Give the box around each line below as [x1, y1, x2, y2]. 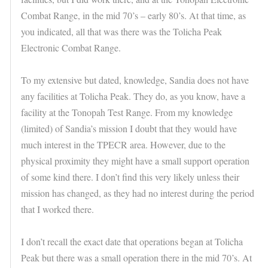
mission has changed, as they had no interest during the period [21, 187, 254, 200]
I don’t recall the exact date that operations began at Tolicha [21, 235, 243, 248]
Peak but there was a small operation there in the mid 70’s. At [21, 251, 252, 264]
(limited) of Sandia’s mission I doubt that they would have [21, 122, 237, 135]
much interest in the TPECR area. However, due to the [21, 138, 226, 151]
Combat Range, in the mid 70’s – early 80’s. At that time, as [21, 9, 246, 22]
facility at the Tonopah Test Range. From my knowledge [21, 106, 233, 119]
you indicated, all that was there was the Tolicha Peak [21, 25, 222, 38]
